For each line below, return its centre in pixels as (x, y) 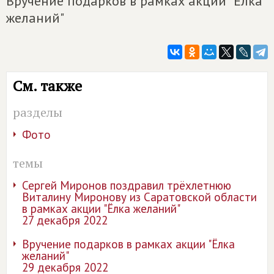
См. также (47, 85)
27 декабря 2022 (65, 220)
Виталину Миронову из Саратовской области (139, 197)
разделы (38, 112)
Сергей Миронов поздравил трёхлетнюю (127, 185)
